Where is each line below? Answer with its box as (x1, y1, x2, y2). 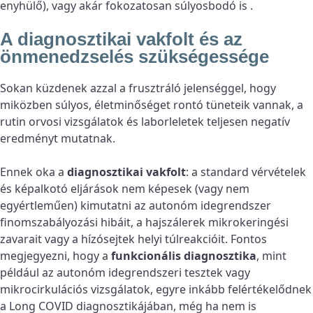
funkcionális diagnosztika (111, 248, 256, 264)
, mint (256, 248, 286, 264)
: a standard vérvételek (186, 164, 306, 180)
